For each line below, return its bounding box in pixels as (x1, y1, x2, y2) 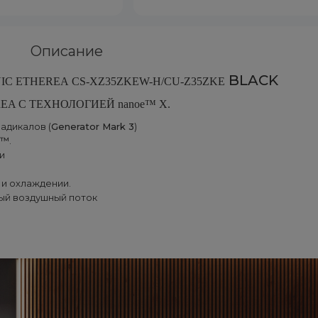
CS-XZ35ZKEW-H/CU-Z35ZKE (72, 75, 226, 87)
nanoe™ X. (118, 98, 171, 110)
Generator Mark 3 (51, 121, 134, 132)
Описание (31, 43, 104, 60)
